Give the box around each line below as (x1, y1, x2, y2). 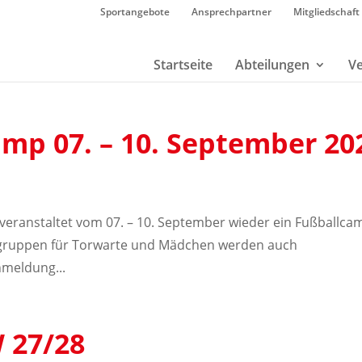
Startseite (153, 56, 213, 74)
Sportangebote (99, 5, 170, 19)
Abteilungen (234, 56, 309, 74)
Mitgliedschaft (293, 5, 360, 19)
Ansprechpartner (191, 5, 271, 19)
